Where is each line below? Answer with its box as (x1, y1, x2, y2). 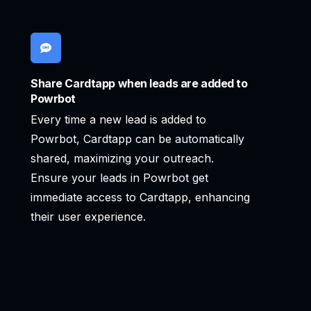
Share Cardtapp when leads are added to (31, 76, 248, 91)
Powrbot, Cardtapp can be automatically (31, 132, 244, 146)
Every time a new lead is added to (31, 112, 206, 127)
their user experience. (31, 210, 146, 224)
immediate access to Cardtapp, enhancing (31, 190, 250, 205)
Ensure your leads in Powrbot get (31, 171, 208, 185)
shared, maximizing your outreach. (31, 151, 214, 166)
